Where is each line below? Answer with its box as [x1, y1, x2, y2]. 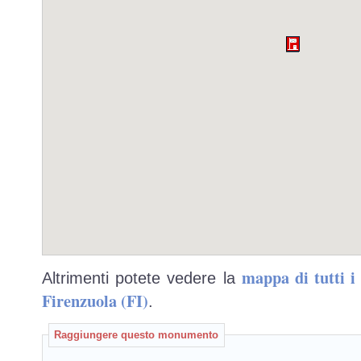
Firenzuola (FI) [42, 288, 148, 313]
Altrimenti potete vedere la [42, 268, 242, 287]
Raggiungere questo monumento [54, 329, 218, 341]
